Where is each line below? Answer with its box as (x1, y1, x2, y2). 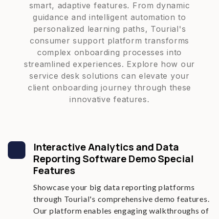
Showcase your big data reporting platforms (33, 182, 195, 192)
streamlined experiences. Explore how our (23, 59, 195, 69)
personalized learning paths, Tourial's (33, 24, 186, 34)
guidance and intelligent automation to (33, 12, 186, 22)
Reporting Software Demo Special (33, 152, 194, 165)
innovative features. (69, 94, 150, 104)
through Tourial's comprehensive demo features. (33, 194, 210, 203)
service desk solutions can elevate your (29, 71, 190, 81)
